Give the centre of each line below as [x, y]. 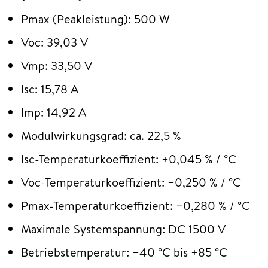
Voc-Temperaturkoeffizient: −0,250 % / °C [131, 182]
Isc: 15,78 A [50, 89]
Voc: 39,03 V [54, 42]
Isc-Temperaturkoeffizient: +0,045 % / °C [129, 159]
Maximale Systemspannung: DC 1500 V [123, 229]
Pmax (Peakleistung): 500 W [95, 19]
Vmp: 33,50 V [57, 66]
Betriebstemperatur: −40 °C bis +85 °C [124, 252]
